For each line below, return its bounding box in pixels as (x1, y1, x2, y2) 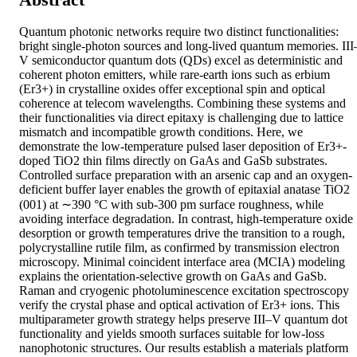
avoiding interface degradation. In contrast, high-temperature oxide (19, 212, 353, 226)
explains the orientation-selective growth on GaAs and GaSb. (19, 269, 327, 284)
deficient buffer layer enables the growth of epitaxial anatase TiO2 (19, 182, 350, 197)
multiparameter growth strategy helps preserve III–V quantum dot (19, 312, 347, 327)
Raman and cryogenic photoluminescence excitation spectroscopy (19, 284, 349, 298)
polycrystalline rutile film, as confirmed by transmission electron (19, 241, 339, 255)
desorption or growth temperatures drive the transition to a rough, (19, 226, 345, 241)
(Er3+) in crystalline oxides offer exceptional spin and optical (19, 82, 325, 96)
